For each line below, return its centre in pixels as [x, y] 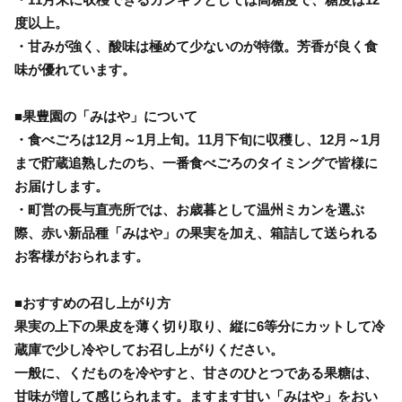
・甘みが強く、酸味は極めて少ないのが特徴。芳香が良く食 [196, 46]
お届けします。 [61, 186]
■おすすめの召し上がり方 [92, 302]
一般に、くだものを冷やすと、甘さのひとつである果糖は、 [196, 372]
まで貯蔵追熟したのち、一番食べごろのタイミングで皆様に [196, 162]
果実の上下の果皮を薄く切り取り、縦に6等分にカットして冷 [200, 326]
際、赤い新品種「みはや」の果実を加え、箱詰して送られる [196, 232]
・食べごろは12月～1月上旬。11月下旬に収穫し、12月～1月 [198, 139]
